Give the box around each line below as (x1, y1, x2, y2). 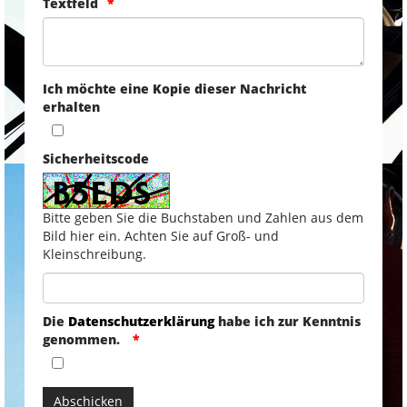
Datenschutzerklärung (67, 312, 214, 330)
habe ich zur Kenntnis (213, 312, 361, 330)
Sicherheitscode (42, 149, 149, 167)
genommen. (42, 330, 124, 348)
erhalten (42, 97, 100, 115)
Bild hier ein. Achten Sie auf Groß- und (42, 226, 279, 244)
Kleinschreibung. (42, 244, 146, 263)
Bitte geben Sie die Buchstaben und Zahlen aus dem (42, 208, 363, 226)
